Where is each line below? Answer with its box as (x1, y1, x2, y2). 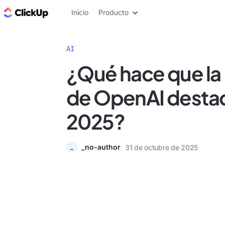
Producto (98, 8, 129, 17)
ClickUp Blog (50, 7, 101, 18)
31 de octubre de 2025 (125, 143, 198, 152)
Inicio (71, 8, 88, 17)
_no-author (81, 143, 121, 151)
